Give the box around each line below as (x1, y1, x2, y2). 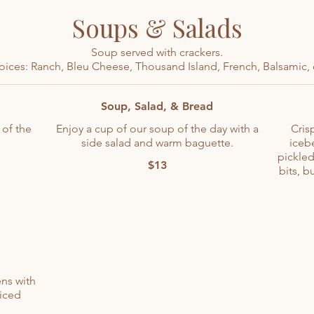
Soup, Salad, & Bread (101, 100, 213, 113)
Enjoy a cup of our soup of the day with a (55, 122, 259, 135)
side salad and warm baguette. (81, 136, 233, 149)
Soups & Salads (71, 11, 243, 44)
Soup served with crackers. (91, 46, 223, 59)
